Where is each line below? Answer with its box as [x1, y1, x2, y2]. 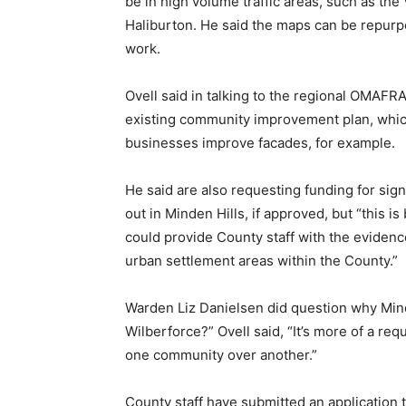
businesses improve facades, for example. [125, 134, 395, 151]
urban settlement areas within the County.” [125, 252, 398, 269]
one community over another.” [125, 346, 317, 363]
